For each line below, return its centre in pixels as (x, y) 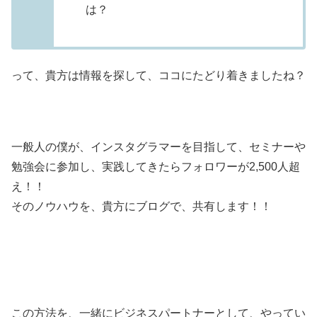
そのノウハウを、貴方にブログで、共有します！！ (142, 206)
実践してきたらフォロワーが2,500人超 (201, 166)
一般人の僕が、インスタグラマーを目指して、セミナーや (158, 146)
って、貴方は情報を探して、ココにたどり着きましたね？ (158, 75)
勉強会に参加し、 (57, 166)
